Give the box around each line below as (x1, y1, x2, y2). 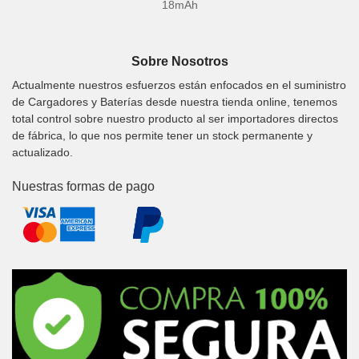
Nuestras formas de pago (12, 179, 155, 193)
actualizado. (12, 145, 73, 159)
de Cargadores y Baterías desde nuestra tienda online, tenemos (12, 95, 337, 108)
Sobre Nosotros (131, 54, 228, 69)
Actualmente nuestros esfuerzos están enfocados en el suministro (12, 78, 346, 91)
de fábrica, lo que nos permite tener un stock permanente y (12, 128, 313, 142)
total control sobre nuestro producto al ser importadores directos (12, 111, 338, 125)
